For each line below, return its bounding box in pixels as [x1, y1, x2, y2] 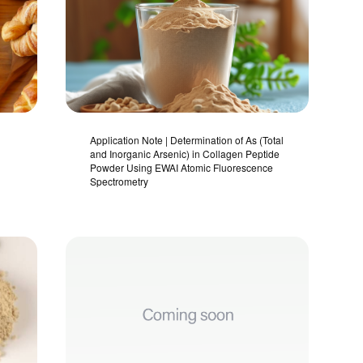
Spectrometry [89, 174, 148, 188]
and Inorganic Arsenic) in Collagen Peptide [89, 147, 280, 160]
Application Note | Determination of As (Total [89, 133, 284, 147]
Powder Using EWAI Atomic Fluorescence [89, 160, 273, 174]
